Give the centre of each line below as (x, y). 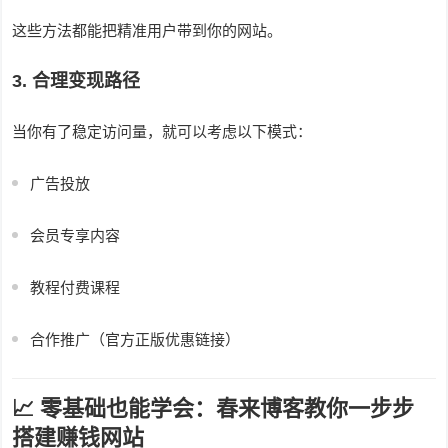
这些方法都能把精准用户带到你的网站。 (147, 31)
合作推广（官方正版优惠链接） (135, 340)
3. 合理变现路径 (76, 81)
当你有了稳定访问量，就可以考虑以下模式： (162, 132)
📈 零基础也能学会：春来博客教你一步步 (213, 409)
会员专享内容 (75, 236)
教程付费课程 (75, 288)
